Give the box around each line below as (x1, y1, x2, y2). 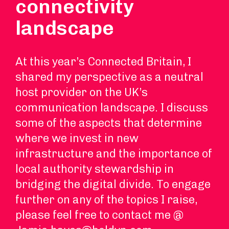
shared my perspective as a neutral (15, 70, 203, 84)
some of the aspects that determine (15, 116, 202, 130)
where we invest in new (15, 131, 139, 145)
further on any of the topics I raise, (15, 193, 197, 207)
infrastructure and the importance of (15, 147, 212, 161)
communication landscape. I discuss (15, 101, 208, 114)
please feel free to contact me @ (15, 208, 184, 222)
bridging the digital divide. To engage (15, 177, 211, 191)
